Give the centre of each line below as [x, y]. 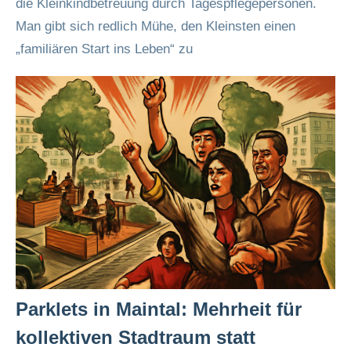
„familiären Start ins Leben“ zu [104, 49]
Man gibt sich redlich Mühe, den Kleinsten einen [156, 26]
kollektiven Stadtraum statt [136, 337]
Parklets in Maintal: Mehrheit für [159, 309]
